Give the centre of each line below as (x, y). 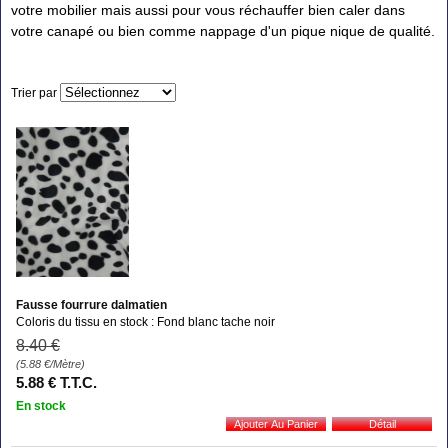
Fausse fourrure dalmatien (91, 304)
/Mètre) (67, 363)
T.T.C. (78, 382)
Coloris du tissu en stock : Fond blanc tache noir (145, 321)
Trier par (34, 92)
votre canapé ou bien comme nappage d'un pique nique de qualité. (223, 30)
